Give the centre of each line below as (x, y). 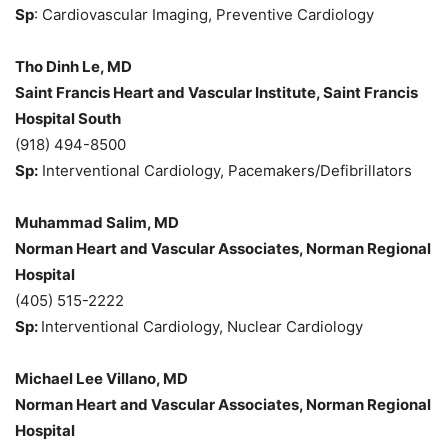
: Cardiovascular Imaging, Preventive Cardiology (204, 14)
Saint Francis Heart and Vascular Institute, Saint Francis (216, 92)
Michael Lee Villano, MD (101, 378)
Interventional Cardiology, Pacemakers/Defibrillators (225, 170)
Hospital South (68, 118)
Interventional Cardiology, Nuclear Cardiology (202, 326)
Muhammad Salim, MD (97, 222)
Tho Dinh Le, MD (73, 66)
